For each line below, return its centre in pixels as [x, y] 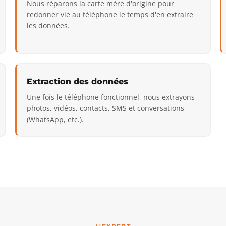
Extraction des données [77, 81]
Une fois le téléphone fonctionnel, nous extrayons [111, 97]
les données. [48, 25]
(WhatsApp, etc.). [55, 119]
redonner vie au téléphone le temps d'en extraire [110, 14]
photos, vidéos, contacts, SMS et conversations [105, 108]
